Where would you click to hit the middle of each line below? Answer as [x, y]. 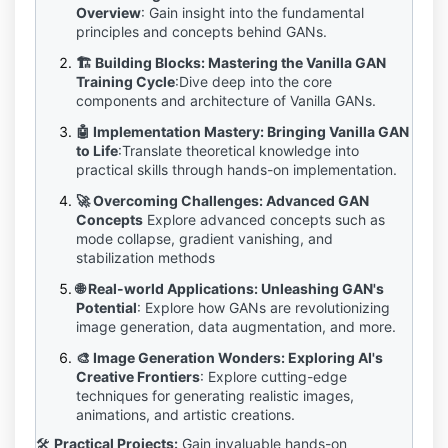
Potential [106, 307]
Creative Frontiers [138, 376]
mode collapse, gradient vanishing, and [204, 238]
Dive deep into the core [255, 81]
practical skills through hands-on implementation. [236, 169]
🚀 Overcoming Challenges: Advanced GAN [222, 200]
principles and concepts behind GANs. [201, 31]
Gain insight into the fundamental [256, 12]
